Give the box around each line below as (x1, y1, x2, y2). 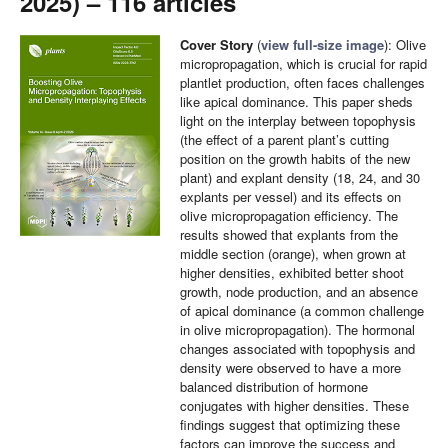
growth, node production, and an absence (180, 282, 418, 301)
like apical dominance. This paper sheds (180, 92, 413, 111)
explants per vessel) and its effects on (180, 187, 401, 206)
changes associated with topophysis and (180, 339, 415, 358)
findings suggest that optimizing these (180, 415, 400, 434)
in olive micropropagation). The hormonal (180, 320, 415, 339)
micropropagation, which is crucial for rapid (180, 54, 427, 73)
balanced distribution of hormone (180, 377, 368, 396)
